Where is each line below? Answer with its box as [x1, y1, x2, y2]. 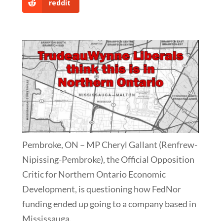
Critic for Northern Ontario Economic [22, 168, 166, 180]
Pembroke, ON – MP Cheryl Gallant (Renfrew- [22, 139, 197, 150]
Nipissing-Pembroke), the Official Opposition [22, 153, 194, 165]
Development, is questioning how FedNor [22, 183, 181, 194]
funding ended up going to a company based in [22, 198, 196, 209]
